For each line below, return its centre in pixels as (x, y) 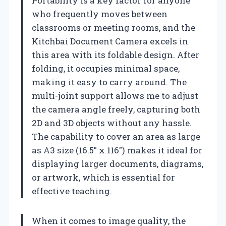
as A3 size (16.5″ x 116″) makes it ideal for (117, 150)
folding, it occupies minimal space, (106, 68)
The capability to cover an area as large (116, 136)
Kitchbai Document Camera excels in (110, 41)
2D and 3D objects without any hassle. (112, 123)
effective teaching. (72, 191)
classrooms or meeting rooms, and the (114, 27)
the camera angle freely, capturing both (116, 109)
